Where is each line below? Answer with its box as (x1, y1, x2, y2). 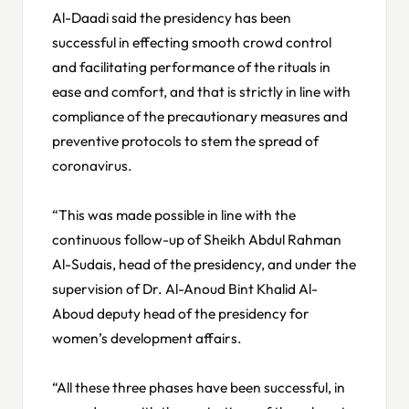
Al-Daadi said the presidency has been (52, 7, 291, 26)
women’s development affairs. (52, 328, 242, 347)
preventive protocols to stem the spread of (52, 131, 319, 150)
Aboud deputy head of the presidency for (52, 303, 309, 322)
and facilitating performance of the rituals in (52, 57, 330, 76)
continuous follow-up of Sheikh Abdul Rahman (52, 229, 341, 248)
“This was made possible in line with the (52, 204, 296, 224)
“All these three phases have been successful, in (52, 377, 345, 396)
